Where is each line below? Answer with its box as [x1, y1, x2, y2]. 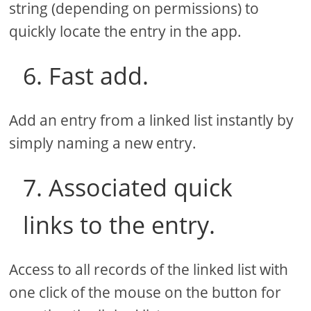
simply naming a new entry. [9, 133, 197, 153]
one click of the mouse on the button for [9, 282, 282, 302]
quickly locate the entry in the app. [9, 21, 242, 41]
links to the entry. [23, 208, 216, 241]
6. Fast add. [23, 59, 149, 92]
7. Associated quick [23, 171, 233, 203]
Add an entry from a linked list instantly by [9, 110, 294, 130]
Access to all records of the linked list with [9, 259, 289, 279]
